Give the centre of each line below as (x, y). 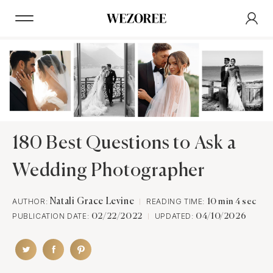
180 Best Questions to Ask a (124, 144)
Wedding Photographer (108, 172)
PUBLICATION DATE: (52, 216)
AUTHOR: (31, 202)
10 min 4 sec (232, 202)
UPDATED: (175, 216)
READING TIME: (177, 202)
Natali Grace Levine (92, 202)
